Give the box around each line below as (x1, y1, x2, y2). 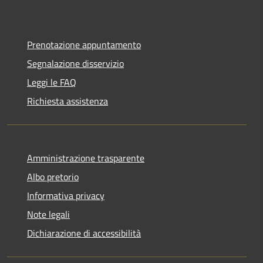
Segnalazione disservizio (27, 56, 124, 70)
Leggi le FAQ (27, 75, 76, 89)
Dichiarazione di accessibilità (27, 225, 141, 240)
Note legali (27, 207, 70, 221)
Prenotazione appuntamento (27, 37, 141, 52)
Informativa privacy (27, 188, 104, 203)
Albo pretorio (27, 169, 79, 184)
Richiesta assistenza (27, 93, 108, 108)
